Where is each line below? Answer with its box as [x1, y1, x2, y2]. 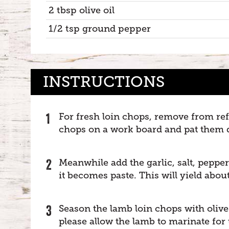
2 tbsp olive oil [49, 5, 114, 15]
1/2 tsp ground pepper [49, 23, 151, 34]
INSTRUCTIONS [43, 73, 165, 90]
